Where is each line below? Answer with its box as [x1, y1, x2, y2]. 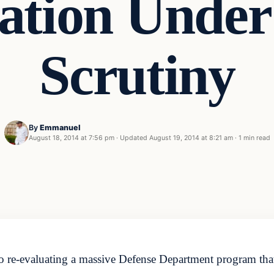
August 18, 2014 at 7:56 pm [28, 134, 114, 143]
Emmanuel [39, 123, 81, 133]
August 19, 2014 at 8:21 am [149, 134, 233, 143]
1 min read [238, 134, 270, 143]
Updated [117, 134, 149, 143]
